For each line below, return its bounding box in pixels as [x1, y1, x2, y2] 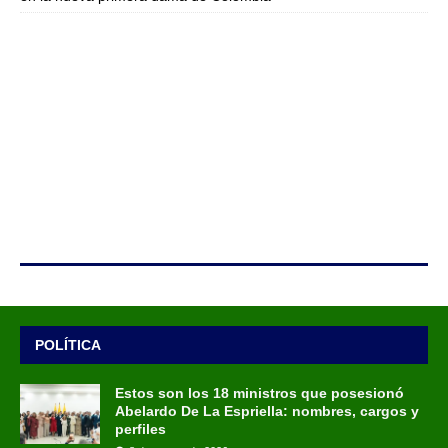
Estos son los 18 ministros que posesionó [115, 384, 404, 401]
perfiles [115, 420, 166, 437]
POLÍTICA [35, 336, 101, 353]
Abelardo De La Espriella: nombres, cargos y [115, 402, 419, 419]
